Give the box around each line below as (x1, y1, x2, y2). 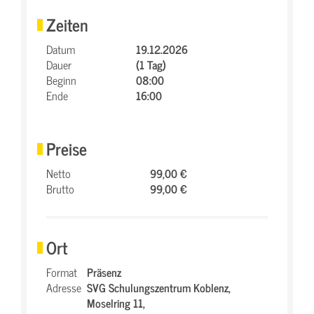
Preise (46, 135, 87, 162)
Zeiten (46, 11, 88, 38)
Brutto (46, 179, 74, 198)
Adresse (46, 278, 81, 296)
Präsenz (87, 263, 121, 281)
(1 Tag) (136, 55, 166, 74)
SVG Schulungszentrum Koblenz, (87, 278, 231, 296)
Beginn (46, 71, 76, 89)
